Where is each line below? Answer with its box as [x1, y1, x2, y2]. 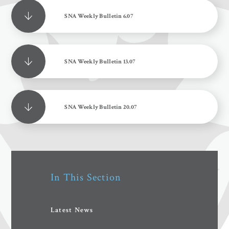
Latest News [51, 205, 94, 215]
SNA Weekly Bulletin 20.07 [64, 103, 138, 111]
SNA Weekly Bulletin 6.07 [64, 12, 133, 20]
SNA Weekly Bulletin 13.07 [64, 57, 136, 66]
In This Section [51, 171, 122, 185]
